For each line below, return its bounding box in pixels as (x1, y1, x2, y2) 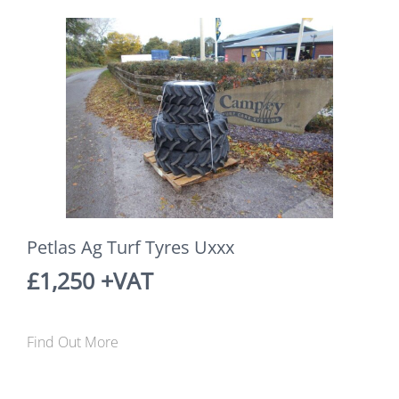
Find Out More (27, 331, 118, 352)
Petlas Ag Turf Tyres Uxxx (27, 234, 234, 259)
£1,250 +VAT (27, 265, 153, 296)
